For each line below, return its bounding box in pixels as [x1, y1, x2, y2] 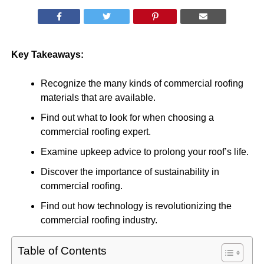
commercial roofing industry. [40, 215, 157, 225]
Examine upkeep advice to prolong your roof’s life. [40, 147, 249, 157]
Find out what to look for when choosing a [40, 113, 214, 123]
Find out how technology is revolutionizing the [40, 201, 232, 211]
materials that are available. [40, 93, 156, 103]
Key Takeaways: [11, 49, 84, 60]
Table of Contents [17, 245, 107, 257]
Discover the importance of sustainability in [40, 167, 219, 177]
